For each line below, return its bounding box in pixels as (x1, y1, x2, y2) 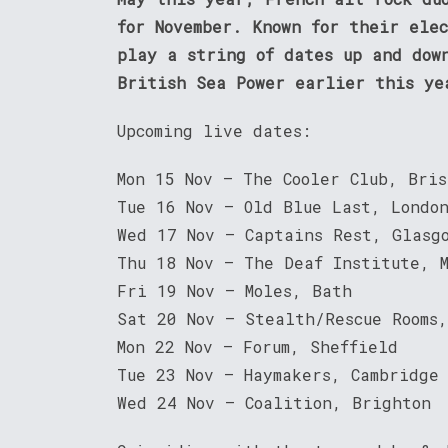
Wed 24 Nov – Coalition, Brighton (117, 392, 431, 414)
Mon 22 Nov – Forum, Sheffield (117, 336, 398, 358)
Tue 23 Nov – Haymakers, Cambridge (117, 364, 439, 386)
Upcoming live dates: (117, 120, 311, 142)
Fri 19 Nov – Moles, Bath (117, 280, 352, 302)
